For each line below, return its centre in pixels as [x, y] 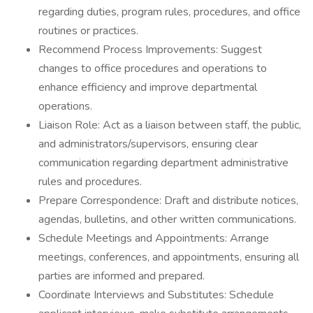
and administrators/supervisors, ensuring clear [148, 144]
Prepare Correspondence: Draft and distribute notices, [168, 201]
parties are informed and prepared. [122, 276]
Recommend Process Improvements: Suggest [150, 50]
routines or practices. [88, 31]
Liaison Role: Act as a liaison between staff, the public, [170, 125]
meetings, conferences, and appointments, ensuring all [169, 257]
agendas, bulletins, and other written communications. [167, 219]
